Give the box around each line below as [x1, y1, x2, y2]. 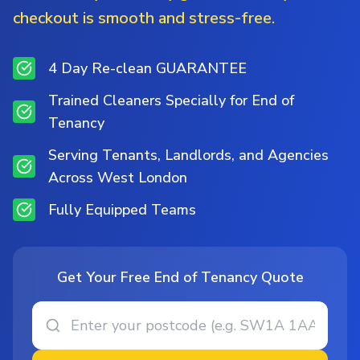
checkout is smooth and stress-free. [13, 7, 275, 30]
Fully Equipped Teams [48, 200, 196, 220]
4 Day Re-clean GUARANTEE [48, 59, 247, 79]
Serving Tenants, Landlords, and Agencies [48, 145, 329, 166]
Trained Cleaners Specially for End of [48, 91, 294, 111]
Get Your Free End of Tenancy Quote [56, 268, 304, 288]
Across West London [48, 168, 187, 188]
